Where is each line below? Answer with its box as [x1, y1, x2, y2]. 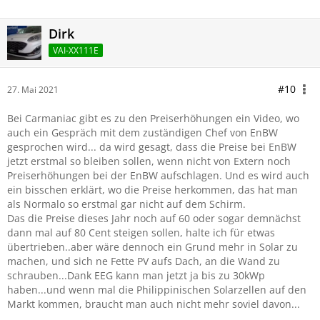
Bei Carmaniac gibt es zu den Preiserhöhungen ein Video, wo [7, 111, 299, 125]
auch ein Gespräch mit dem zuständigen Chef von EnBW [7, 126, 278, 139]
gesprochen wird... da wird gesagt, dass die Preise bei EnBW [7, 140, 296, 154]
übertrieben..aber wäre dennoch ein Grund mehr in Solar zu [7, 240, 298, 254]
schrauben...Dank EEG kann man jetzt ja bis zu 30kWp [7, 269, 265, 282]
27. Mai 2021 [7, 84, 59, 96]
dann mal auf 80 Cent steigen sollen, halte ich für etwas [7, 226, 275, 239]
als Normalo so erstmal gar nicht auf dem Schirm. [7, 197, 246, 211]
